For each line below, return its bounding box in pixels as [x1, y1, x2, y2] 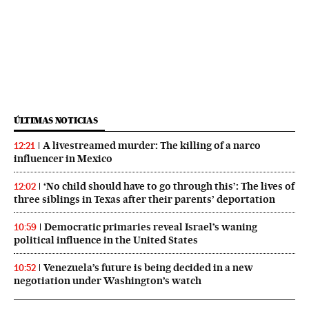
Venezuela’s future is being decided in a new [43, 261, 253, 274]
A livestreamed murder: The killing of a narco [43, 139, 261, 152]
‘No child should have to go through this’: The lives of [43, 179, 295, 192]
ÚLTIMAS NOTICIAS [14, 114, 98, 126]
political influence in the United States [14, 233, 198, 246]
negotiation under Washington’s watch [14, 274, 201, 287]
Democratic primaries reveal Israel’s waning [44, 220, 257, 233]
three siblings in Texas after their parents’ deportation [14, 192, 275, 206]
